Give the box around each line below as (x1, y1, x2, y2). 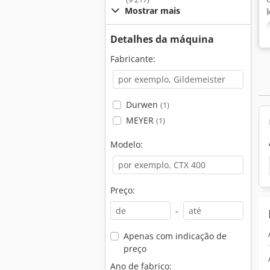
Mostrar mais (125, 5, 180, 16)
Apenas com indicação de (123, 230, 227, 242)
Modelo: (110, 139, 143, 150)
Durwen (125, 99, 160, 110)
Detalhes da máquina (110, 33, 214, 46)
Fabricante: (110, 53, 155, 64)
